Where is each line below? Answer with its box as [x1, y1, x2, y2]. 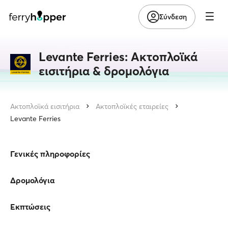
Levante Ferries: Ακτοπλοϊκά [39, 49, 197, 64]
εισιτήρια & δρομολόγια [39, 64, 169, 78]
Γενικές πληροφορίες [10, 149, 90, 159]
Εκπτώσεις [10, 202, 50, 212]
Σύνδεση [159, 12, 187, 21]
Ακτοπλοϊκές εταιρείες [96, 102, 168, 111]
